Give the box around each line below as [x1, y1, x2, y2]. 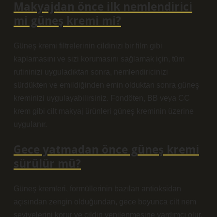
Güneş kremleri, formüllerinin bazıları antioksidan [14, 185, 181, 193]
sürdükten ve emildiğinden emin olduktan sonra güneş [14, 81, 199, 89]
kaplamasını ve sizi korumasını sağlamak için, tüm [14, 55, 185, 63]
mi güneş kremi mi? [14, 13, 121, 28]
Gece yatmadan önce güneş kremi [14, 142, 199, 157]
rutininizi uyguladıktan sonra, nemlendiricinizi [14, 68, 168, 76]
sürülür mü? [14, 156, 81, 171]
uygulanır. [14, 120, 47, 128]
